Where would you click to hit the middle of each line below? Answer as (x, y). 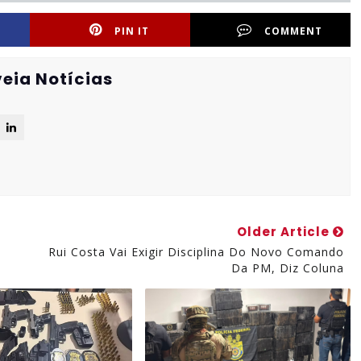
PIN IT (132, 31)
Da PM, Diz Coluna (287, 268)
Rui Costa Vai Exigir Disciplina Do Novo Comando (196, 251)
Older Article (284, 231)
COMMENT (294, 31)
